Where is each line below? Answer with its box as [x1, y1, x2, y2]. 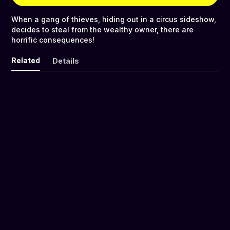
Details [52, 56, 79, 66]
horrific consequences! [11, 35, 94, 45]
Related [11, 56, 40, 65]
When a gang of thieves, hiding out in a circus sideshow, [11, 15, 216, 24]
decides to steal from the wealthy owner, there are [11, 25, 194, 34]
